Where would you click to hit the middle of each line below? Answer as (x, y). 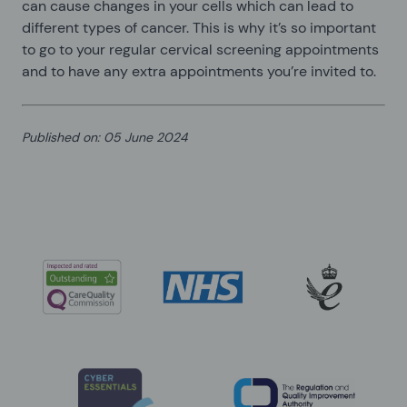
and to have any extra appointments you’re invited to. (199, 71)
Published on (60, 137)
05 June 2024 (145, 137)
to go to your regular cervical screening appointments (200, 49)
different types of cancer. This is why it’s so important (199, 27)
